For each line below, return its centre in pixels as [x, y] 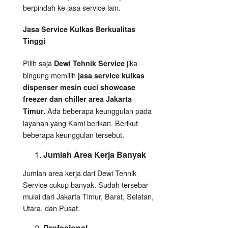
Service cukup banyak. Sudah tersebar [86, 185]
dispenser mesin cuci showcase [79, 87]
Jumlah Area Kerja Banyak [95, 155]
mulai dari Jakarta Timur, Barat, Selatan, [88, 196]
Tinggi [34, 41]
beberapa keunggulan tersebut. [74, 135]
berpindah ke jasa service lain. [72, 8]
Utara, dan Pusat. [51, 208]
